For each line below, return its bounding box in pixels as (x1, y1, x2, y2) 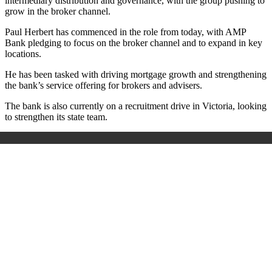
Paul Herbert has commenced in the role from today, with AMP (5, 27, 246, 38)
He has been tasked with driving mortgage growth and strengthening (5, 69, 267, 80)
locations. (5, 49, 41, 59)
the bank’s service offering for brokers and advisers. (5, 80, 202, 91)
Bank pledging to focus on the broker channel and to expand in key (5, 38, 262, 49)
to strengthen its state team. (5, 112, 107, 123)
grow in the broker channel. (5, 6, 110, 17)
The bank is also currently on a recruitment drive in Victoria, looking (5, 101, 267, 112)
